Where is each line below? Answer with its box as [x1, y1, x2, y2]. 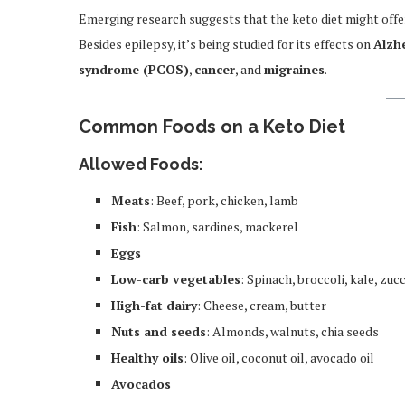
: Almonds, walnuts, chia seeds [206, 323, 379, 340]
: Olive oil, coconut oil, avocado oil [184, 349, 374, 366]
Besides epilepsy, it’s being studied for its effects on [79, 35, 373, 52]
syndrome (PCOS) [79, 61, 189, 78]
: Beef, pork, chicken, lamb [150, 192, 298, 209]
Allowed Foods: [79, 155, 203, 174]
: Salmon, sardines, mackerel [137, 218, 298, 235]
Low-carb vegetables [111, 270, 240, 287]
